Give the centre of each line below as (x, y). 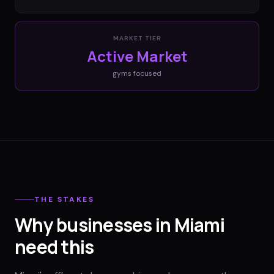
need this (54, 247)
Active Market (137, 56)
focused (146, 73)
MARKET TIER (137, 38)
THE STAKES (64, 199)
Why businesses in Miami (120, 225)
